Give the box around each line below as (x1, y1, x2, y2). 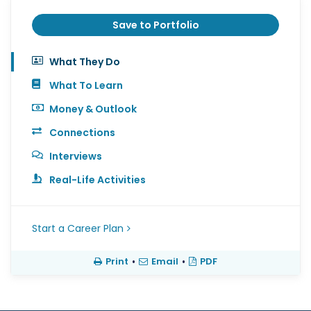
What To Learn (49, 78, 123, 93)
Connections (49, 126, 115, 140)
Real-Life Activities (49, 173, 146, 187)
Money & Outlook (49, 102, 137, 117)
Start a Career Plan (32, 221, 124, 236)
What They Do (49, 55, 120, 69)
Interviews (49, 149, 102, 164)
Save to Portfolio (112, 18, 199, 33)
